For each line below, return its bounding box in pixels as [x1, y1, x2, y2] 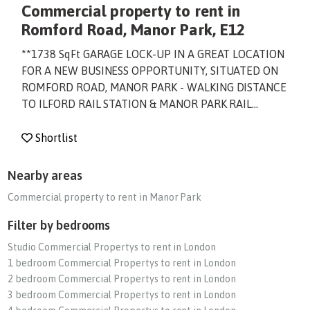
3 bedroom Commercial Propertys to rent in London [8, 289, 236, 300]
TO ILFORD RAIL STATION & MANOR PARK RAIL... [21, 97, 259, 110]
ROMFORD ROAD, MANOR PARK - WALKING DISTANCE [21, 80, 287, 93]
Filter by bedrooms [8, 217, 111, 232]
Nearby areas [8, 167, 82, 183]
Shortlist [35, 131, 77, 144]
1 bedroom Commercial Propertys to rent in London [8, 257, 236, 268]
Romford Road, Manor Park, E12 [21, 19, 245, 39]
